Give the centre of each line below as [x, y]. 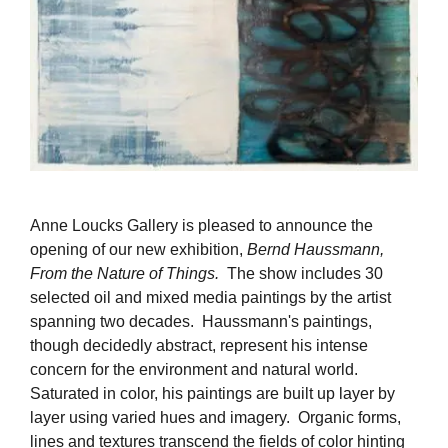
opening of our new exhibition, [138, 249]
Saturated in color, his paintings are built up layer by [212, 393]
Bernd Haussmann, [315, 249]
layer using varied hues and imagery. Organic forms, [215, 417]
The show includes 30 [301, 273]
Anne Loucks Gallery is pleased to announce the [201, 225]
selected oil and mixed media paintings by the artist [210, 297]
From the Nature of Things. [124, 273]
